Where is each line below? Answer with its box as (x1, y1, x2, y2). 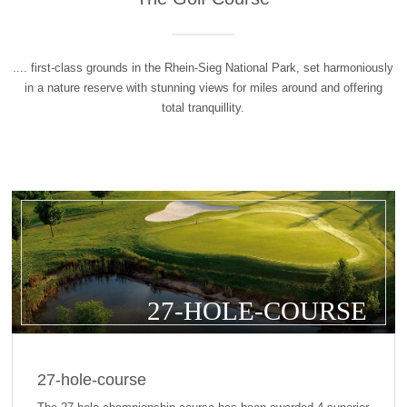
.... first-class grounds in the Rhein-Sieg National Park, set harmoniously (13, 61, 394, 75)
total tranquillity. (162, 101, 245, 115)
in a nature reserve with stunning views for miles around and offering (24, 81, 382, 95)
